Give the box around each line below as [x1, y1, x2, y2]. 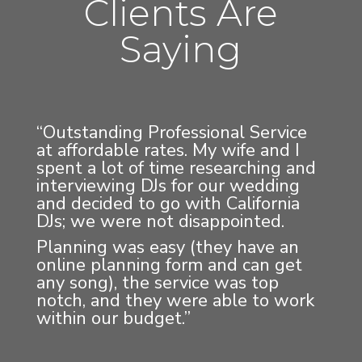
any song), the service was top [36, 271, 279, 295]
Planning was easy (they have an [36, 235, 299, 259]
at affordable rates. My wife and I [36, 138, 300, 162]
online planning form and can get [36, 253, 302, 277]
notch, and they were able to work [36, 288, 314, 313]
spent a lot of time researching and [36, 156, 316, 180]
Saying [120, 27, 242, 71]
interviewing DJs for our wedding [36, 174, 300, 198]
